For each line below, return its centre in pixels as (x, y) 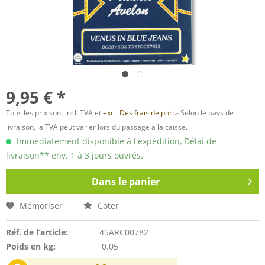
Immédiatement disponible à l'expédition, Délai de (115, 141)
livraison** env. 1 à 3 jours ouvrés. (75, 155)
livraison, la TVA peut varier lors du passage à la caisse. (97, 127)
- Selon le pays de (205, 113)
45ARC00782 (124, 232)
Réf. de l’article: (37, 232)
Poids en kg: (31, 246)
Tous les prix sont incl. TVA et (54, 113)
